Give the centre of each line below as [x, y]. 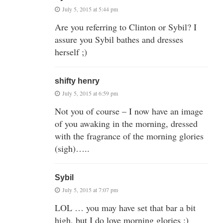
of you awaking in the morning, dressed [126, 124]
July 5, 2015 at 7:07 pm [90, 190]
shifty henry [77, 81]
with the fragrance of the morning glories [129, 136]
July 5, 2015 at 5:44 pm [90, 9]
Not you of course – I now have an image [129, 111]
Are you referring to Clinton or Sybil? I [126, 27]
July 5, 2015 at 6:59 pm [90, 93]
